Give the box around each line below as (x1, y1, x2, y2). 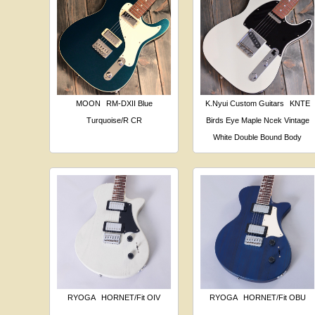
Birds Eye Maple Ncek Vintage (205, 116, 309, 125)
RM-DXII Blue (105, 99, 153, 108)
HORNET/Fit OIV (101, 292, 161, 302)
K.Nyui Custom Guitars (205, 99, 284, 108)
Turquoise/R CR (86, 116, 142, 125)
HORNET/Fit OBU (243, 292, 306, 302)
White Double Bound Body (213, 133, 302, 142)
